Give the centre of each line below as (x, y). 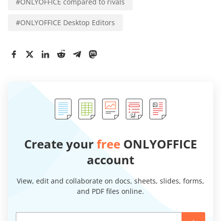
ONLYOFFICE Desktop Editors (68, 22)
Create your (60, 144)
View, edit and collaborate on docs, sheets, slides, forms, (110, 181)
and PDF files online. (110, 191)
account (110, 159)
